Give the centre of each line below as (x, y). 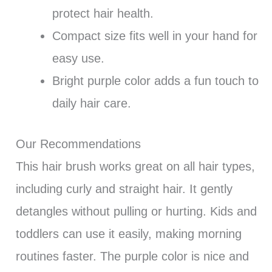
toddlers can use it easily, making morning (128, 234)
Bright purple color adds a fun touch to (155, 81)
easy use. (78, 59)
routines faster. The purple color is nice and (132, 257)
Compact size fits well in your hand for (155, 36)
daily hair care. (91, 104)
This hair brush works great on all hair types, (135, 167)
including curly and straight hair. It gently (124, 189)
